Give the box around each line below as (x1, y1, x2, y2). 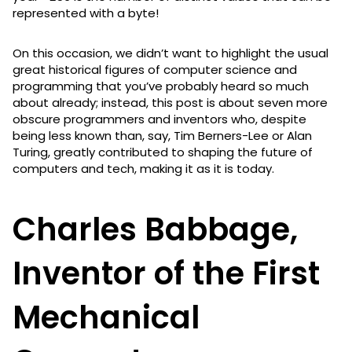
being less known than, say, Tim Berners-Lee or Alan (13, 126, 312, 144)
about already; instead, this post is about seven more (13, 93, 328, 111)
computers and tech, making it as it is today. (13, 159, 277, 177)
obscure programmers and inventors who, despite (13, 110, 306, 127)
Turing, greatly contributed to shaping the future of (13, 143, 313, 160)
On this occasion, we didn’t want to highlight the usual (13, 44, 328, 61)
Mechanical (13, 295, 200, 339)
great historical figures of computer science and (13, 60, 297, 78)
